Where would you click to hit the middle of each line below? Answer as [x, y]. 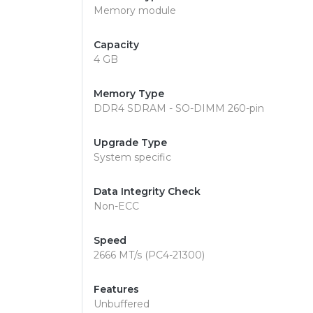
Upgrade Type [130, 143]
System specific [132, 157]
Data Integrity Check [147, 191]
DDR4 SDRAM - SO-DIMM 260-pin [179, 108]
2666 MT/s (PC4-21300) [149, 255]
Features [116, 289]
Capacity [116, 45]
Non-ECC [116, 206]
